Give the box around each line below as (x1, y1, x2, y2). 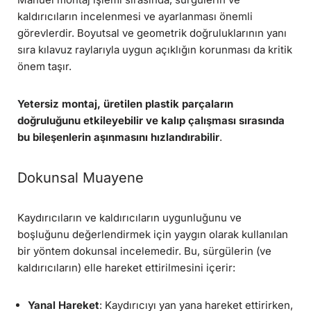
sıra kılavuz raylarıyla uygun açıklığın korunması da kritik (17, 43, 292, 57)
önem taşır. (17, 60, 72, 74)
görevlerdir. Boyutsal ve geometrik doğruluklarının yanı (17, 26, 287, 40)
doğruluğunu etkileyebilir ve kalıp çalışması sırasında (17, 114, 285, 128)
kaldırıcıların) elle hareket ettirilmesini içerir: (17, 261, 235, 275)
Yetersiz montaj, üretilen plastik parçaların (17, 97, 233, 111)
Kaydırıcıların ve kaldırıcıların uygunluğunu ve (17, 211, 242, 225)
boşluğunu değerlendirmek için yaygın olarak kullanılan (17, 228, 288, 242)
